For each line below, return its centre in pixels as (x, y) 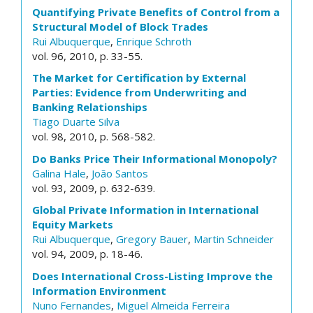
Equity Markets (73, 224)
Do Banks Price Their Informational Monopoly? (155, 158)
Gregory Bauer (152, 239)
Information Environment (99, 290)
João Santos (120, 173)
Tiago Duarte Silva (76, 122)
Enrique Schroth (154, 41)
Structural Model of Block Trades (120, 26)
